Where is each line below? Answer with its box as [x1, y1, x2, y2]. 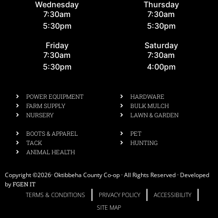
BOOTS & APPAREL [26, 129, 78, 137]
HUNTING [130, 138, 158, 146]
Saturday [144, 40, 178, 50]
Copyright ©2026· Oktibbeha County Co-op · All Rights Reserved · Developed [5, 170, 209, 179]
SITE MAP [97, 203, 121, 212]
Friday [45, 40, 69, 50]
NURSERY [26, 110, 54, 119]
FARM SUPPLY [26, 101, 65, 109]
